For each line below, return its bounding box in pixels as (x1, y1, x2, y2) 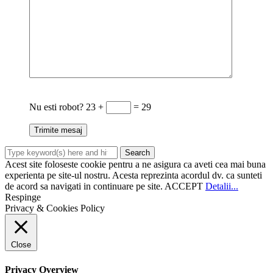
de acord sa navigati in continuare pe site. (5, 181, 165, 192)
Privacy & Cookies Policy (5, 203, 105, 214)
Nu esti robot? (29, 102, 86, 113)
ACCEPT (165, 181, 203, 192)
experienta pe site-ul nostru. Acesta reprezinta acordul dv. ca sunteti (5, 170, 262, 181)
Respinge (5, 192, 41, 203)
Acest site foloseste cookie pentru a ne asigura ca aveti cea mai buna (5, 159, 266, 170)
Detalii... (205, 181, 238, 192)
